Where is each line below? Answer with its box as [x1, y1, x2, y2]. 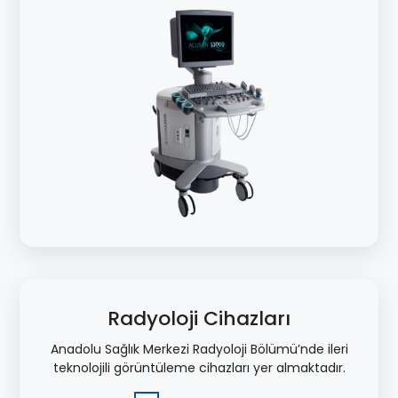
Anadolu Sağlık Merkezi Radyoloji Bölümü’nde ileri [50, 339, 348, 358]
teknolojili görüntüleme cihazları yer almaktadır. [52, 358, 346, 377]
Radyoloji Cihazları [107, 304, 291, 332]
